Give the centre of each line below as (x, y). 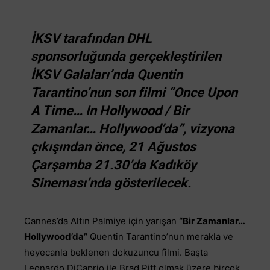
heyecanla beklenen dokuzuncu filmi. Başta (116, 253)
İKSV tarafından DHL (92, 39)
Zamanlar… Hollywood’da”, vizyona (133, 129)
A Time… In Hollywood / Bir (110, 111)
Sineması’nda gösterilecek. (111, 183)
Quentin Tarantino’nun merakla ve (160, 237)
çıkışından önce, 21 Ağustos (114, 147)
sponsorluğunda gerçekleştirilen (126, 57)
